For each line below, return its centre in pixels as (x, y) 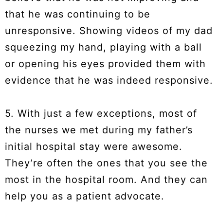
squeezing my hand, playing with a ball (103, 47)
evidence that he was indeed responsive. (109, 81)
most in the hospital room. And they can (106, 180)
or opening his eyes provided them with (105, 64)
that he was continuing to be (78, 14)
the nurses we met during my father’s (99, 130)
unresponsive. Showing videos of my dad (109, 31)
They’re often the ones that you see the (106, 163)
